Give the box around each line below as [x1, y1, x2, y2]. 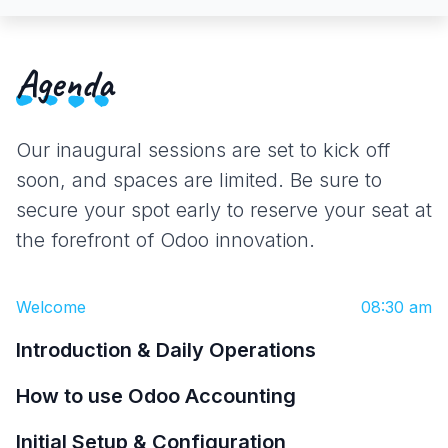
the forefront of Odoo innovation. [16, 227, 315, 252]
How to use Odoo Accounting [16, 383, 296, 408]
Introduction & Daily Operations [16, 337, 316, 362]
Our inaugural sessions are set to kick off [16, 137, 390, 162]
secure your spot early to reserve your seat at [16, 197, 432, 222]
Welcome [16, 296, 86, 317]
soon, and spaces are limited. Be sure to [16, 167, 382, 192]
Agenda [16, 57, 113, 108]
